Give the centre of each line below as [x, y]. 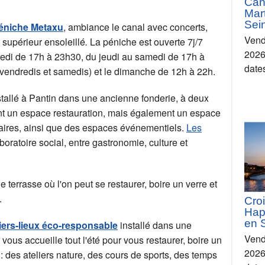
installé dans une [155, 225]
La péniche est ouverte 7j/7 [146, 42]
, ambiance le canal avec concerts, [135, 27]
